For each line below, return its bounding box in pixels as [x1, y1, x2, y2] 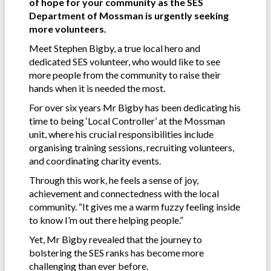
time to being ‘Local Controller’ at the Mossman [29, 114, 225, 126]
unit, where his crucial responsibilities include [29, 128, 214, 140]
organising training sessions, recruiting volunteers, [29, 141, 234, 153]
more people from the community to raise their [29, 68, 221, 80]
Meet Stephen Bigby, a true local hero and [29, 42, 200, 54]
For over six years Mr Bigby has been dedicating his [29, 101, 241, 113]
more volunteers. [29, 22, 106, 34]
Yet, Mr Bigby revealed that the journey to [29, 233, 202, 245]
